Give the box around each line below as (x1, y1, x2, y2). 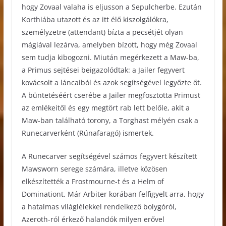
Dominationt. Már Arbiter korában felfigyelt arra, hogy (21, 189, 204, 199)
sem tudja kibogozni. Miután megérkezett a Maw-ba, (21, 52, 199, 63)
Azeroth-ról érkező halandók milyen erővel (21, 214, 164, 224)
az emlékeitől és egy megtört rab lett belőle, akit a (21, 103, 190, 113)
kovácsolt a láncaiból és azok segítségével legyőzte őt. (21, 78, 202, 88)
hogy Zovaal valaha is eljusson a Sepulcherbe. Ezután (21, 2, 202, 12)
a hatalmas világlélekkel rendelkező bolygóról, (21, 202, 177, 212)
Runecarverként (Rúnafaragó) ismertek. (21, 128, 154, 138)
